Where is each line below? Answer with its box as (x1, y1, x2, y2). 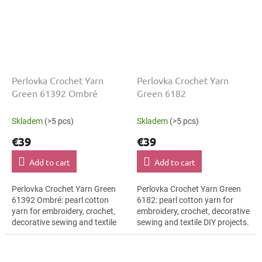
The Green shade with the (137, 229, 229, 239)
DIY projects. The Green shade (12, 229, 120, 239)
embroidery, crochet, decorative (137, 206, 250, 216)
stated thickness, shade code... (137, 240, 249, 250)
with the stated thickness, (12, 240, 104, 250)
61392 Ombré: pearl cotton (12, 195, 109, 205)
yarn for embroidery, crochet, (12, 206, 115, 216)
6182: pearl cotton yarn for (137, 195, 233, 205)
